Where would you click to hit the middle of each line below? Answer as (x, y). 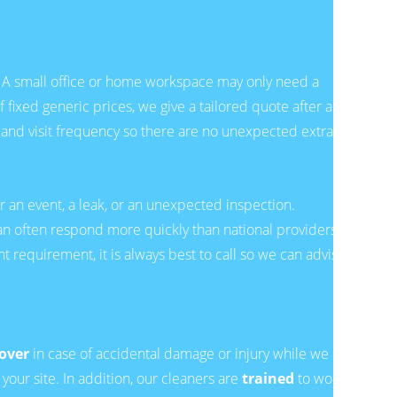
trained (268, 378)
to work (319, 378)
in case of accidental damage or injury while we (179, 353)
